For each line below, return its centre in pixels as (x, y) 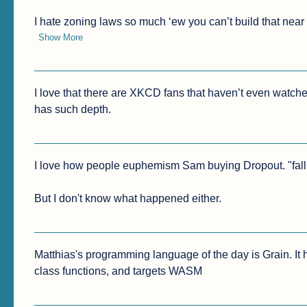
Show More (61, 38)
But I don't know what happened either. (128, 199)
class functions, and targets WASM (119, 271)
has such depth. (73, 110)
